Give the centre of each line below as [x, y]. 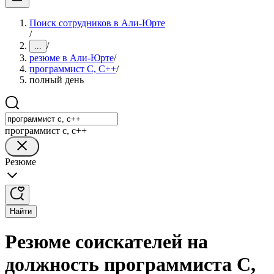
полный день [57, 80]
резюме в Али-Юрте [72, 58]
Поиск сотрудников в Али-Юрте [97, 23]
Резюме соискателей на [106, 242]
